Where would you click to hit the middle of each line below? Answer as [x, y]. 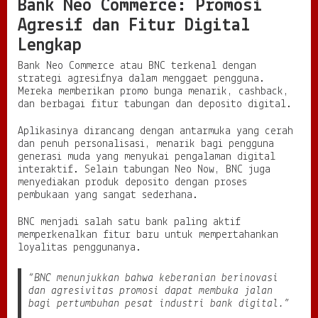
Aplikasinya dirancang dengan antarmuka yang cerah [155, 131]
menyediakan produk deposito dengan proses [132, 182]
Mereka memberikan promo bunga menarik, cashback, [153, 91]
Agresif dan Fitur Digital [134, 26]
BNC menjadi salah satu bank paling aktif [129, 222]
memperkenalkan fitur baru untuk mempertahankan [148, 235]
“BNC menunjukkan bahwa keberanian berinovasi [153, 278]
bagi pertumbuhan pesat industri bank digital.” [159, 303]
